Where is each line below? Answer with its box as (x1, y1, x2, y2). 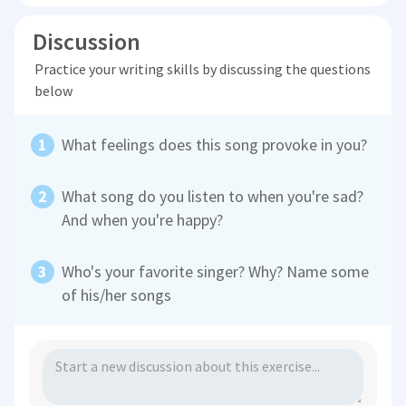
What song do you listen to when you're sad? (62, 186, 364, 208)
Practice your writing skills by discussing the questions (34, 60, 371, 79)
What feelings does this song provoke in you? (62, 134, 368, 156)
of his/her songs (62, 285, 172, 306)
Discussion (33, 26, 141, 57)
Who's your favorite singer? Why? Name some (62, 261, 370, 283)
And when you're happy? (62, 209, 224, 231)
